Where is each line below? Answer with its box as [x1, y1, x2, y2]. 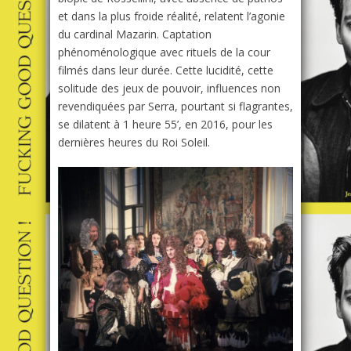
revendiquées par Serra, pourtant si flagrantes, [58, 99, 293, 114]
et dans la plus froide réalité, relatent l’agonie [58, 9, 285, 24]
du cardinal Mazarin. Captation [58, 27, 212, 42]
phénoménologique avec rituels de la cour [58, 45, 270, 60]
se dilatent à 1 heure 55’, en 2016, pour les [58, 117, 273, 132]
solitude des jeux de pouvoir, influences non [58, 81, 280, 96]
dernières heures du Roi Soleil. [58, 135, 210, 150]
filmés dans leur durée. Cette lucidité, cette [58, 63, 273, 78]
